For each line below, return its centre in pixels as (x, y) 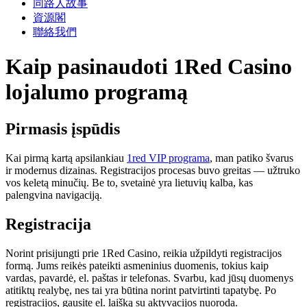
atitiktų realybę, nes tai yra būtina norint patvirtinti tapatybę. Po (141, 290)
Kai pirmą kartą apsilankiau (66, 158)
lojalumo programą (97, 92)
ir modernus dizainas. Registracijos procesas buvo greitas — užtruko (153, 170)
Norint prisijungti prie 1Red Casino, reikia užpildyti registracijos (144, 253)
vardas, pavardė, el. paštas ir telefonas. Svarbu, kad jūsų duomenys (149, 278)
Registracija (48, 224)
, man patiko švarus (251, 158)
